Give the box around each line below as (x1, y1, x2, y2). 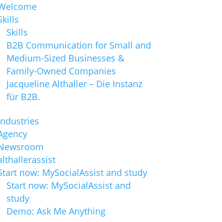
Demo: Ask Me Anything (6, 205, 106, 217)
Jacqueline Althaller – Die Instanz (6, 77, 142, 90)
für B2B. (6, 90, 40, 103)
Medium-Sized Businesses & (6, 52, 124, 64)
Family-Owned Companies (6, 64, 116, 77)
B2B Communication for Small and (6, 39, 151, 51)
